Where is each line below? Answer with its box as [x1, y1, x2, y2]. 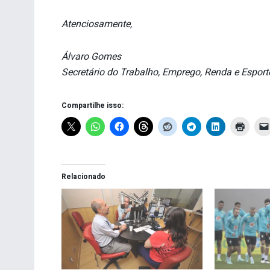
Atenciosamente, [61, 17, 132, 32]
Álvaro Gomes [61, 49, 121, 64]
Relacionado [61, 171, 105, 183]
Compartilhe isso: [61, 100, 124, 111]
